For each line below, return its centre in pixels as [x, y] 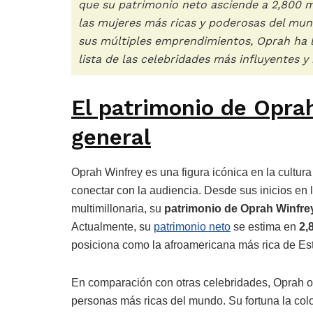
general [111, 138]
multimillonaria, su [118, 208]
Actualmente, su [112, 226]
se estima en [265, 226]
